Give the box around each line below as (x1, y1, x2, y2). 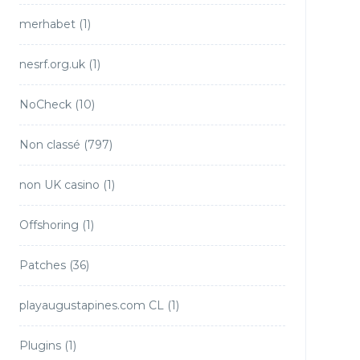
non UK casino (18, 178, 100, 192)
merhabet (18, 17, 76, 31)
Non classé (18, 137, 80, 152)
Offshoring (18, 218, 79, 232)
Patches (18, 258, 66, 272)
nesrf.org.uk (18, 57, 85, 72)
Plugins (18, 338, 61, 353)
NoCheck (18, 97, 72, 112)
